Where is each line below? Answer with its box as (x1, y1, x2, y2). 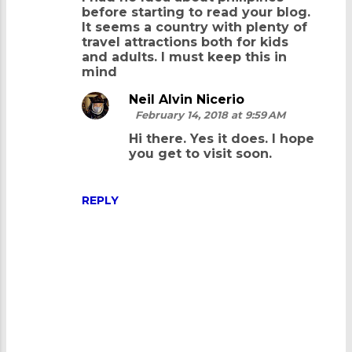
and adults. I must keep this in (82, 49, 287, 64)
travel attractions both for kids (82, 34, 288, 49)
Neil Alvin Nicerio (129, 91, 244, 107)
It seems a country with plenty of (82, 19, 307, 35)
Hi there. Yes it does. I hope (129, 130, 314, 146)
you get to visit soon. (129, 145, 272, 161)
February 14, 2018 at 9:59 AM (135, 108, 285, 121)
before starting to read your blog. (82, 4, 310, 20)
